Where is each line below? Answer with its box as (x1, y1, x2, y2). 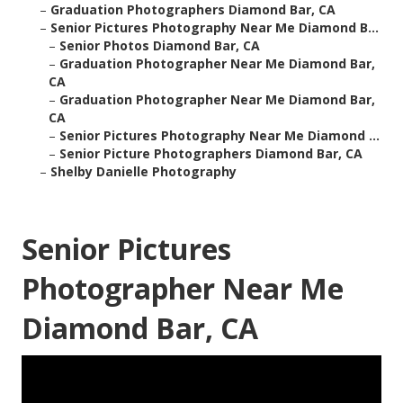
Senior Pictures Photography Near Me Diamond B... (50, 19, 379, 37)
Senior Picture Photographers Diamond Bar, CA (59, 145, 363, 163)
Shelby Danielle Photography (50, 163, 237, 181)
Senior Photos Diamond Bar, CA (59, 37, 260, 55)
